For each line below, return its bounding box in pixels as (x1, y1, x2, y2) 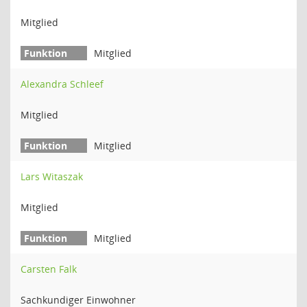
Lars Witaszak (21, 170, 83, 183)
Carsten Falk (21, 262, 77, 275)
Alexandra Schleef (21, 77, 103, 90)
